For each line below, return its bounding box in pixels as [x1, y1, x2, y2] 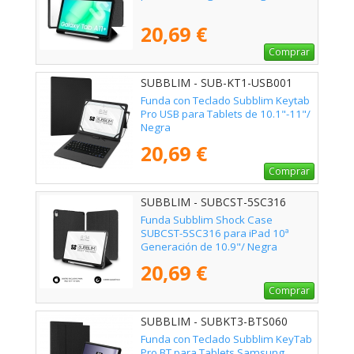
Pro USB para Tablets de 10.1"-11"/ [141, 106, 311, 121]
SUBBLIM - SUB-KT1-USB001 [141, 74, 292, 90]
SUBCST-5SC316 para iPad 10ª [141, 225, 289, 240]
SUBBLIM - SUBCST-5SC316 [141, 194, 286, 209]
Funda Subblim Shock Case [141, 212, 273, 227]
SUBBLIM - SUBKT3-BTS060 [141, 313, 288, 329]
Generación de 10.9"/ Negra [141, 239, 277, 254]
